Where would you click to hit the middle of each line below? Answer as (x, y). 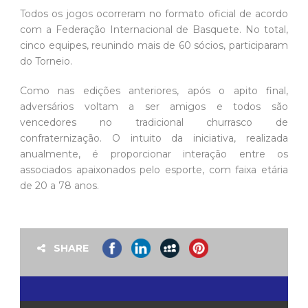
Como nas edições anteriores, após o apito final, (154, 91)
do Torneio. (46, 62)
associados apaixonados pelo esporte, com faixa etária (154, 170)
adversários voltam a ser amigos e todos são (154, 107)
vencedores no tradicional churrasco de (154, 123)
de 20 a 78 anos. (59, 186)
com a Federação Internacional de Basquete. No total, (154, 30)
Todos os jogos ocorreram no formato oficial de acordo (154, 14)
